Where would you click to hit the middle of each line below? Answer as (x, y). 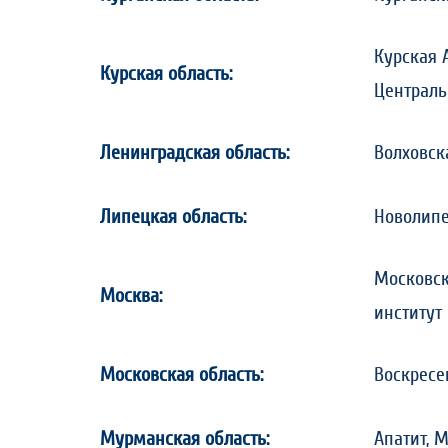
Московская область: (181, 375)
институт (408, 313)
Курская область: (166, 74)
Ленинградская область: (194, 153)
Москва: (131, 296)
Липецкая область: (173, 217)
